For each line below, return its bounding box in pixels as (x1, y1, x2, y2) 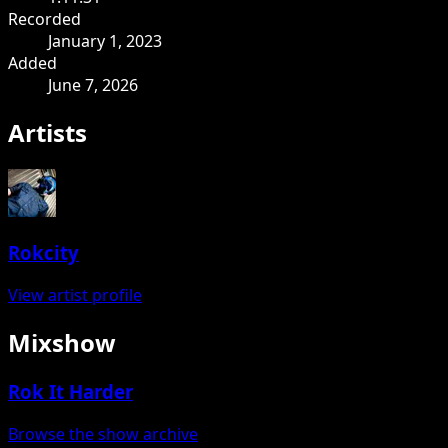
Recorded (8, 7, 81, 30)
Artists (8, 115, 87, 149)
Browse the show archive (8, 422, 198, 445)
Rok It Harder (8, 379, 133, 404)
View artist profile (8, 284, 142, 307)
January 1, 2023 (48, 29, 162, 52)
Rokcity (8, 240, 79, 266)
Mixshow (8, 326, 116, 360)
